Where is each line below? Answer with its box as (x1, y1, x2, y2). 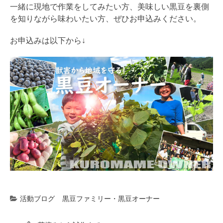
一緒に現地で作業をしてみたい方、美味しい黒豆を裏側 (10, 1, 209, 11)
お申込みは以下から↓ (10, 35, 86, 45)
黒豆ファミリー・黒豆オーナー (62, 195, 160, 203)
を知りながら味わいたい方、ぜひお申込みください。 (10, 13, 201, 23)
